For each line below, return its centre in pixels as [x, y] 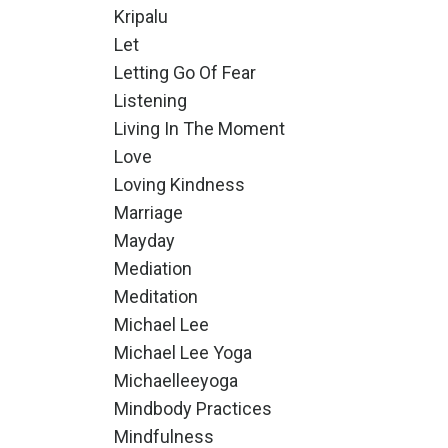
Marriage [148, 212]
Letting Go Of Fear [184, 72]
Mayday [144, 240]
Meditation [155, 296]
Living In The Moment [199, 128]
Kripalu [140, 16]
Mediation [152, 268]
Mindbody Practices [192, 408]
